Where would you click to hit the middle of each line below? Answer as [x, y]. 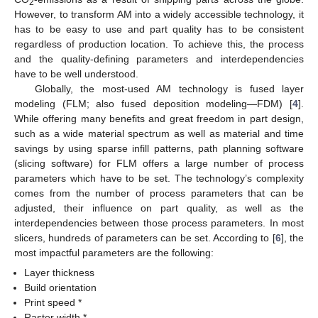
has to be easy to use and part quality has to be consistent [159, 29]
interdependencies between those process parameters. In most [159, 223]
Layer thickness [60, 273]
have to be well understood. [76, 73]
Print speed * [53, 302]
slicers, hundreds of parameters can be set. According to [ [145, 237]
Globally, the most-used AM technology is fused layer [169, 88]
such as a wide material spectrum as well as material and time [159, 133]
